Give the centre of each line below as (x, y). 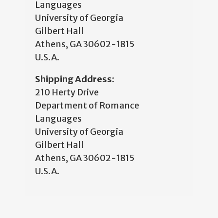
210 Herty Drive (67, 92)
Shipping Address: (75, 79)
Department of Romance (87, 106)
